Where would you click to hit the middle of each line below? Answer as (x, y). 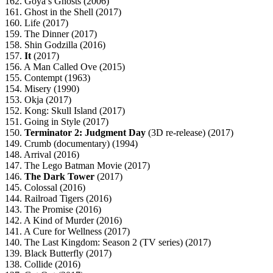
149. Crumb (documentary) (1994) (71, 144)
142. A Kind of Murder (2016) (63, 221)
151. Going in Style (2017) (57, 122)
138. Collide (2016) (43, 264)
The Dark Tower (59, 177)
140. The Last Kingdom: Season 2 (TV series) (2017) (108, 243)
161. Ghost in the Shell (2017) (63, 12)
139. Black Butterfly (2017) (58, 253)
